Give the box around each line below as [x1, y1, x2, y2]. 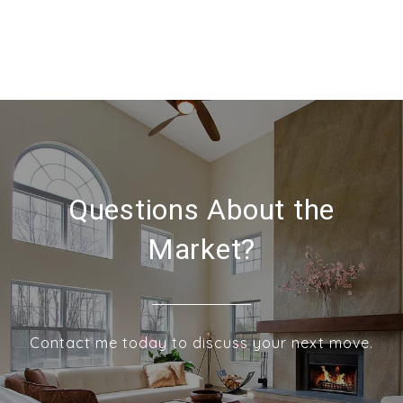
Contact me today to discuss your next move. [30, 334, 373, 353]
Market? [147, 232, 256, 267]
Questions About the [67, 193, 336, 228]
